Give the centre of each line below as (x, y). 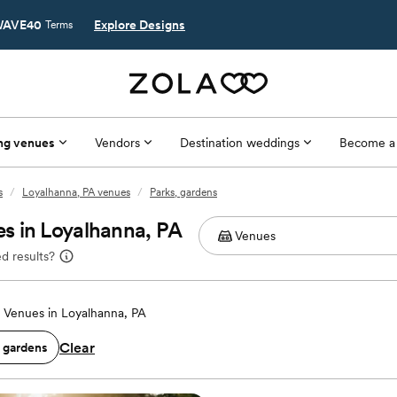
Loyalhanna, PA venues (76, 192)
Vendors (117, 142)
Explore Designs (140, 25)
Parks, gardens (183, 192)
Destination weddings (239, 142)
